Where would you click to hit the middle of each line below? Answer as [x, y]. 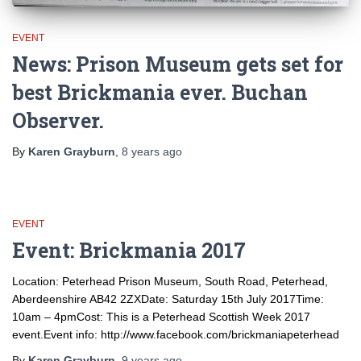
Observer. [58, 120]
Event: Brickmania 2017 [129, 250]
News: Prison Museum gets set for [178, 64]
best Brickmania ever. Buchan [160, 92]
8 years [141, 151]
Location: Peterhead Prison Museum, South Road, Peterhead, [170, 281]
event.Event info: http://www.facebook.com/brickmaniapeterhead [176, 334]
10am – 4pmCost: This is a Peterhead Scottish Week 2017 [161, 316]
